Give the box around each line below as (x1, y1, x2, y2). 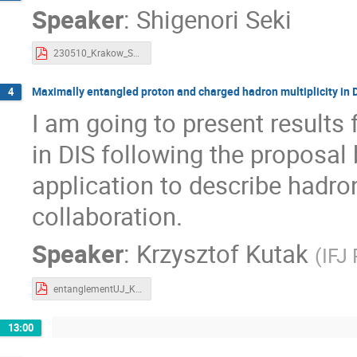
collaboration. (32, 200, 182, 233)
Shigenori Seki (136, 3, 292, 37)
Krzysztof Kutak (136, 237, 308, 271)
